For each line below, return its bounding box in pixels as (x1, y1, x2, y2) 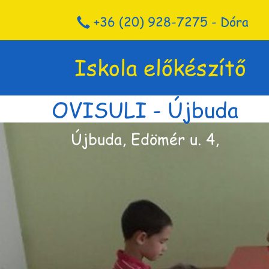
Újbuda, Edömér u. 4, (71, 127, 220, 149)
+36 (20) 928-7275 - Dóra (89, 13, 249, 30)
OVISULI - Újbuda (52, 94, 239, 124)
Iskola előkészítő (74, 51, 246, 82)
